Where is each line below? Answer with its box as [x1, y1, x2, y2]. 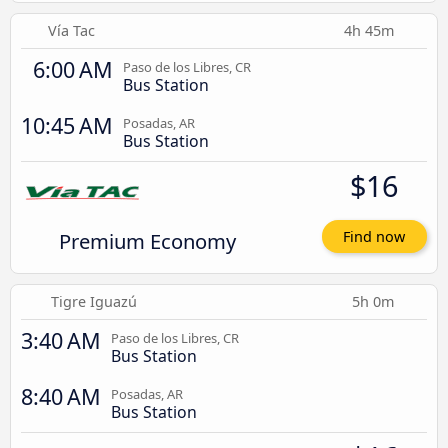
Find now [343, 227, 406, 247]
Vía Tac [48, 20, 96, 40]
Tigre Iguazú [50, 292, 137, 312]
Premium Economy [58, 226, 236, 255]
